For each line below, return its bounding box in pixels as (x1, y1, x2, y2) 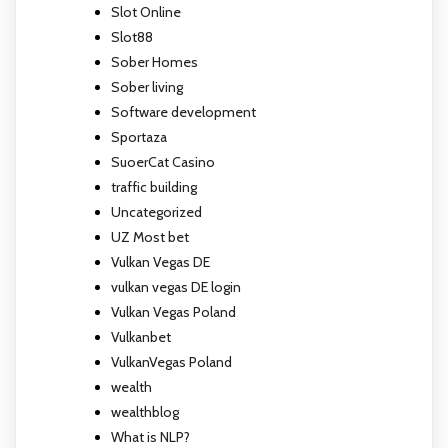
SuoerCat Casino (111, 152, 215, 171)
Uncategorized (111, 202, 202, 221)
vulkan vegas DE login (111, 277, 241, 296)
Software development (111, 102, 256, 121)
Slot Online (111, 2, 181, 21)
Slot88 (111, 27, 153, 46)
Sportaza (111, 127, 167, 146)
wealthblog (111, 402, 179, 421)
